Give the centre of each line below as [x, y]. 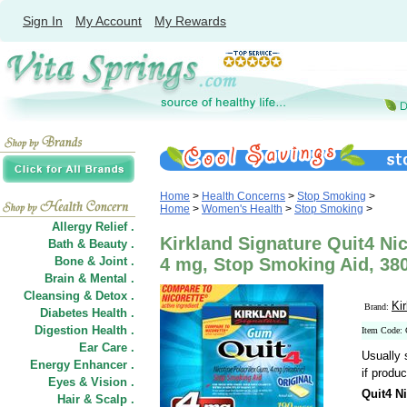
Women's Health [242, 209]
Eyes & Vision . [91, 382]
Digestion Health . [84, 330]
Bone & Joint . [94, 261]
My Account [109, 21]
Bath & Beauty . [91, 244]
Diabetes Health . [87, 313]
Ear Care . [107, 347]
